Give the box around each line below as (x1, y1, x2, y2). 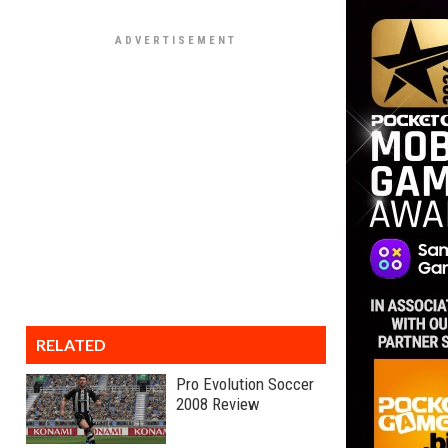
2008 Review (176, 394, 260, 414)
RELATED (36, 335, 106, 354)
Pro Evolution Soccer (176, 374, 314, 394)
